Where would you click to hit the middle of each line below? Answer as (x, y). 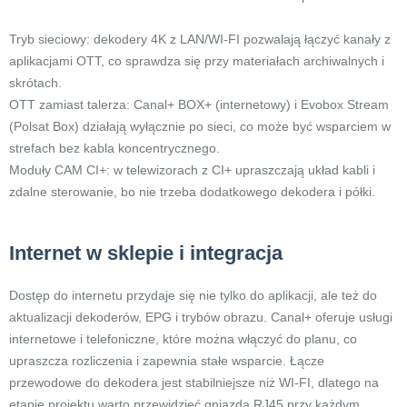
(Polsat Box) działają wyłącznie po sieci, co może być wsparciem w (200, 126)
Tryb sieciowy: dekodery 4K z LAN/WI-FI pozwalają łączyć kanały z (200, 39)
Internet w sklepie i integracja (146, 253)
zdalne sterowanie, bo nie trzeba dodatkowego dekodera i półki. (192, 192)
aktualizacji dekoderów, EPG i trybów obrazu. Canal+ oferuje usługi (201, 317)
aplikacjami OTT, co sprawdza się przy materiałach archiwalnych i (197, 61)
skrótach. (35, 83)
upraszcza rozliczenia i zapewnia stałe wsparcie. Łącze (167, 361)
